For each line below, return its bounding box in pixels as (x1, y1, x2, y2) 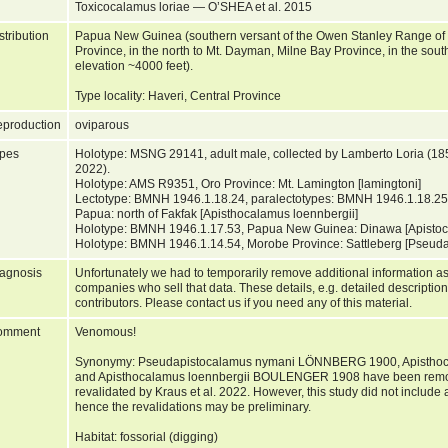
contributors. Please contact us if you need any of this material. (75, 295, 415, 310)
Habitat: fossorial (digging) (75, 429, 218, 444)
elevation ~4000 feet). (75, 58, 193, 73)
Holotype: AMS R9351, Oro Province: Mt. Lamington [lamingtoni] (75, 176, 421, 191)
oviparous (75, 117, 132, 132)
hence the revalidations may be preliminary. (75, 399, 311, 414)
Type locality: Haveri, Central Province (75, 88, 287, 103)
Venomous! (75, 324, 136, 339)
